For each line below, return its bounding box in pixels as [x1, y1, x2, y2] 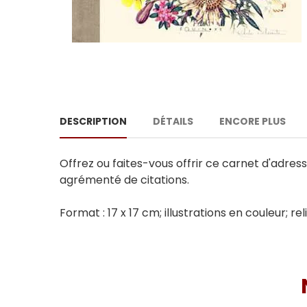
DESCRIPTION [60, 114, 127, 129]
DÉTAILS [153, 114, 193, 129]
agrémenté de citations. [60, 172, 189, 188]
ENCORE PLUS [219, 114, 286, 129]
